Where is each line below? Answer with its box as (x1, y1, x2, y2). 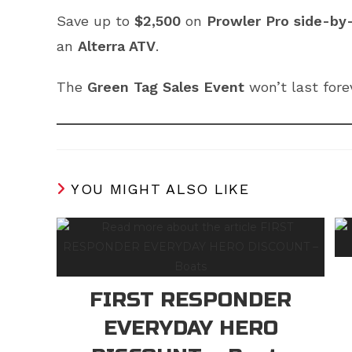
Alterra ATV (78, 37, 156, 54)
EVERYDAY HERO (103, 315, 278, 340)
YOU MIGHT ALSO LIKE (71, 180, 250, 197)
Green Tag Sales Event (87, 78, 244, 95)
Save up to (57, 12, 134, 29)
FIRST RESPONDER (90, 287, 292, 312)
